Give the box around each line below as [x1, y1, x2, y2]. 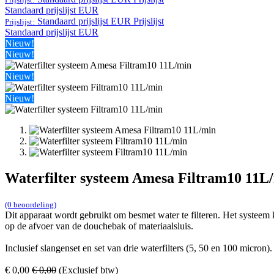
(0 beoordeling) [5, 200, 56, 210]
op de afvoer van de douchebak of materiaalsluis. [5, 221, 193, 232]
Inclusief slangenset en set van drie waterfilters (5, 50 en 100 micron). [5, 243, 272, 254]
